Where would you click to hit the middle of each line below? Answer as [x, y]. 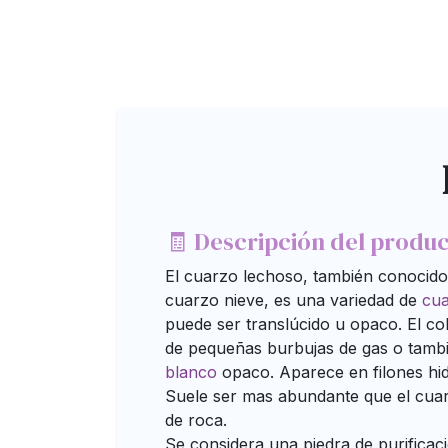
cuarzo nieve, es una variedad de [293, 300]
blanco [191, 372]
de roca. [196, 420]
